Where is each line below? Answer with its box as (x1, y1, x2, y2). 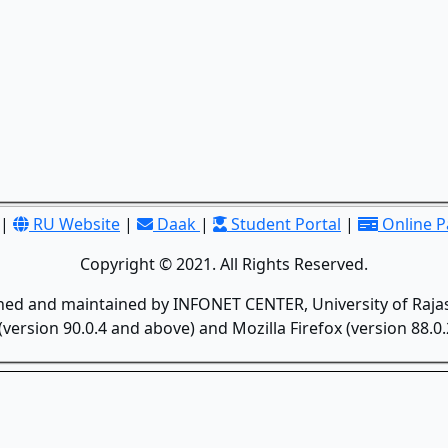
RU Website (29, 213, 120, 235)
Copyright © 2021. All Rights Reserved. (80, 253, 368, 275)
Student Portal (227, 213, 341, 235)
